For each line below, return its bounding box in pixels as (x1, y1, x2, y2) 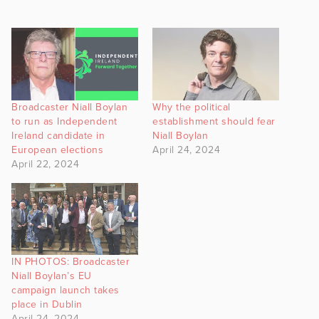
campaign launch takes (11, 284, 120, 297)
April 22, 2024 (11, 157, 79, 170)
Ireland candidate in (11, 129, 105, 142)
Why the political (152, 100, 231, 113)
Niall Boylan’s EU (11, 270, 92, 283)
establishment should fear (152, 115, 276, 127)
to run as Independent (11, 115, 117, 127)
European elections (11, 143, 103, 156)
